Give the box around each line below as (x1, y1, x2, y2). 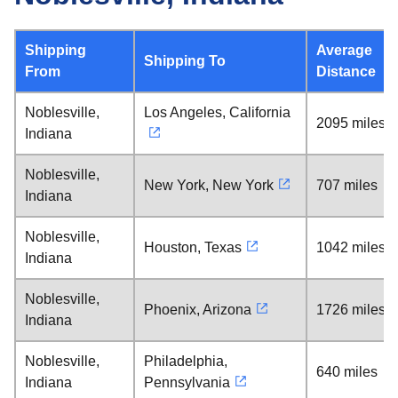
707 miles (316, 178, 378, 193)
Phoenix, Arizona (144, 302, 251, 317)
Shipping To (144, 53, 226, 68)
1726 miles (316, 302, 386, 317)
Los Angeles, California (144, 105, 291, 120)
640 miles (316, 364, 378, 379)
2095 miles (316, 115, 386, 131)
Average (316, 43, 372, 58)
